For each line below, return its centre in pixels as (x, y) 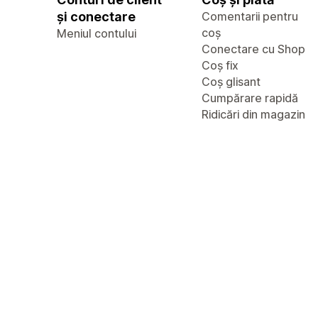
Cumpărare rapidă (250, 98)
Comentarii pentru (250, 16)
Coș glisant (231, 82)
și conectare (96, 17)
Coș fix (220, 65)
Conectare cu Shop (253, 49)
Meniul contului (97, 33)
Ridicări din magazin (253, 114)
